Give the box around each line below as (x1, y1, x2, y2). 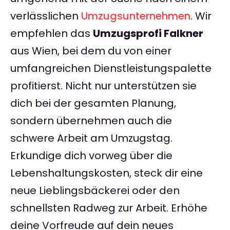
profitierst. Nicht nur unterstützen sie (10, 79, 197, 93)
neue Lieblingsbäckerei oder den (10, 183, 180, 198)
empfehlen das (10, 26, 93, 41)
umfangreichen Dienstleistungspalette (10, 61, 212, 76)
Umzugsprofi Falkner (93, 26, 203, 41)
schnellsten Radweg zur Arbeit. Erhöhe (10, 201, 207, 216)
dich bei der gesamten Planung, (10, 96, 176, 111)
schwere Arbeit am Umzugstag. (10, 131, 172, 146)
